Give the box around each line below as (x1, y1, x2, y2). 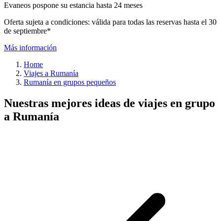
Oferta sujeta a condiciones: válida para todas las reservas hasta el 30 (4, 18, 217, 27)
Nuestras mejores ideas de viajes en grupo (4, 97, 215, 110)
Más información (4, 43, 57, 52)
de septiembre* (4, 27, 51, 36)
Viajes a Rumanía (24, 69, 78, 78)
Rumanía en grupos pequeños (24, 78, 116, 87)
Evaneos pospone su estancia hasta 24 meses (4, 1, 143, 10)
